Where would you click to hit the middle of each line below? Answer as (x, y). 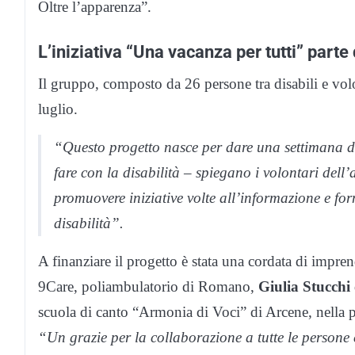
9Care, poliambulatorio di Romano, (148, 286)
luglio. (58, 109)
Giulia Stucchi (304, 286)
